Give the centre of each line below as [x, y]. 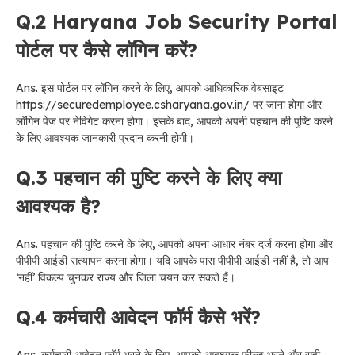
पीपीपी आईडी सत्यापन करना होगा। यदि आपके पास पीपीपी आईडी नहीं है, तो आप [172, 260]
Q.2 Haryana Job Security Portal [177, 21]
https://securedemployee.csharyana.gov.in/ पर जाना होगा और [169, 104]
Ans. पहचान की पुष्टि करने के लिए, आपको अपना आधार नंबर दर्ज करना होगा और [174, 244]
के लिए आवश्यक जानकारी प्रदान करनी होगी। [105, 137]
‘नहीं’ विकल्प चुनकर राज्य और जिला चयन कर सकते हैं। [126, 277]
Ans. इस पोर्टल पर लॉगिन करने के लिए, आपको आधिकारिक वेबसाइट [150, 88]
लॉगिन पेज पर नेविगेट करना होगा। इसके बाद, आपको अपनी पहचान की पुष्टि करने [174, 121]
